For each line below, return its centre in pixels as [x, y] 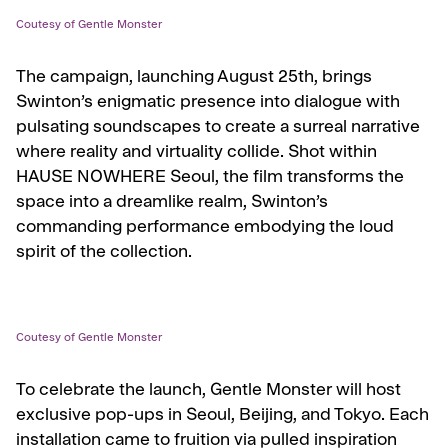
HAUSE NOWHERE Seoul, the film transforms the [210, 179]
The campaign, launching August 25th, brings [194, 79]
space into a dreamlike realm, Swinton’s [172, 204]
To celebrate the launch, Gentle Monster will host [208, 392]
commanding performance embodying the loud [205, 229]
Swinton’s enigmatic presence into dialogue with [208, 104]
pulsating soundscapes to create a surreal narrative [218, 129]
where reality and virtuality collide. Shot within [196, 154]
